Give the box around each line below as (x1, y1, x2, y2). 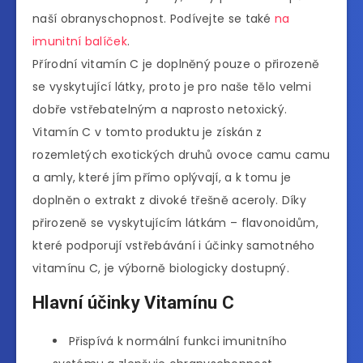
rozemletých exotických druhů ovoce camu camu (32, 146, 331, 163)
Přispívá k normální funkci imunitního (69, 332, 288, 349)
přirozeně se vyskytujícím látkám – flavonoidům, (32, 214, 319, 231)
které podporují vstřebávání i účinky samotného (32, 237, 315, 254)
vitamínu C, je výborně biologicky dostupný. (32, 259, 289, 276)
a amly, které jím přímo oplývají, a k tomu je (32, 169, 292, 186)
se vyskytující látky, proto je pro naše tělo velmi (32, 78, 312, 95)
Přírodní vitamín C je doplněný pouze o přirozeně (32, 55, 320, 72)
